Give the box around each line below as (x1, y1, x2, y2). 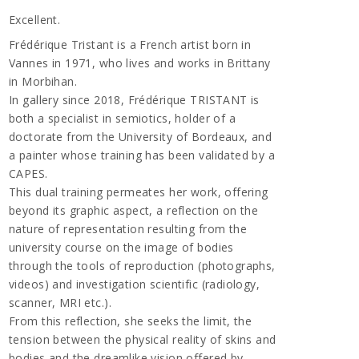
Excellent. (9, 12, 61, 27)
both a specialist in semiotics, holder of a (9, 111, 236, 126)
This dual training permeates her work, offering (9, 184, 268, 200)
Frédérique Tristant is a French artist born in (9, 37, 252, 52)
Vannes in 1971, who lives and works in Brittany (9, 55, 271, 71)
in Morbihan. (9, 74, 78, 89)
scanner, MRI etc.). (9, 295, 111, 310)
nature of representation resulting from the (9, 221, 248, 236)
